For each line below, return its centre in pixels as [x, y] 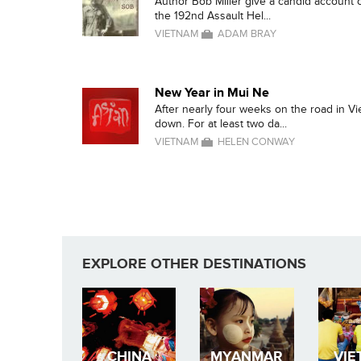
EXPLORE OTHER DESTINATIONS [194, 264]
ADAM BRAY [247, 34]
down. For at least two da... [221, 124]
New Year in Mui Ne [212, 93]
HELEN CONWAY [256, 142]
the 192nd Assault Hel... [213, 16]
